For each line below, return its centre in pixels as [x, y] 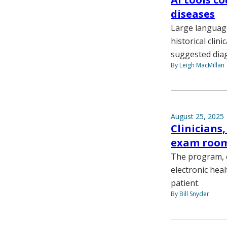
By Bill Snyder [190, 194]
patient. [185, 183]
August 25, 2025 [197, 116]
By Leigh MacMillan [198, 65]
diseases [193, 14]
